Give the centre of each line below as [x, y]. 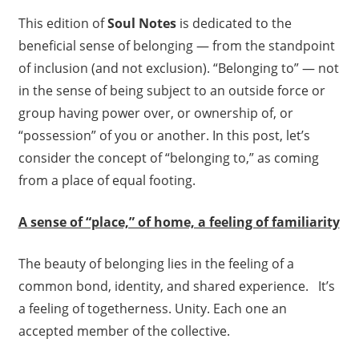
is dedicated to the [234, 24]
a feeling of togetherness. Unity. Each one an [152, 309]
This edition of [63, 24]
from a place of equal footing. [107, 181]
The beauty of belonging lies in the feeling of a [156, 264]
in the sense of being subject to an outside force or [171, 91]
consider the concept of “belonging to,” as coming [168, 158]
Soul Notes [141, 24]
